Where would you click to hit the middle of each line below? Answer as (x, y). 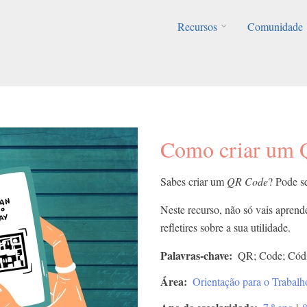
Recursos (197, 26)
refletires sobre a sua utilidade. (225, 227)
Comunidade (275, 26)
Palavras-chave (195, 255)
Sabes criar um (194, 181)
